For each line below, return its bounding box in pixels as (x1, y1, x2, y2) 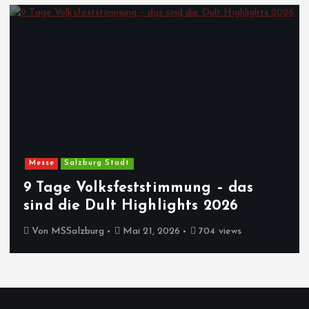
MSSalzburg (50, 226, 105, 237)
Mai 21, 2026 (119, 226, 181, 237)
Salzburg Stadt (64, 159, 130, 168)
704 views (195, 226, 242, 237)
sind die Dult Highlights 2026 (23, 198, 239, 213)
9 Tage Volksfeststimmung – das (23, 180, 254, 195)
